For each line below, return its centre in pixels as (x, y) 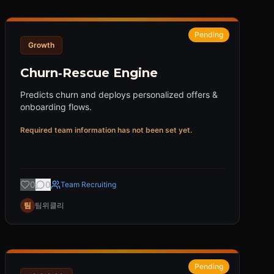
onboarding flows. (56, 107)
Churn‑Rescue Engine (89, 73)
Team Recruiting (88, 184)
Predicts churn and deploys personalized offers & (119, 94)
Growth (41, 45)
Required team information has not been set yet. (106, 130)
